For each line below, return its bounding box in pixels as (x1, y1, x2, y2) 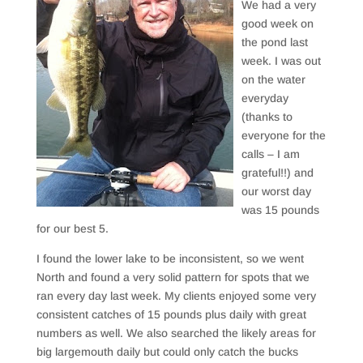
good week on (241, 17, 314, 30)
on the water (241, 73, 305, 86)
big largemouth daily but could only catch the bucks (36, 345, 298, 358)
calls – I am (241, 147, 300, 160)
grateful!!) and (241, 166, 314, 179)
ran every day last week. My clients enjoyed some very (36, 289, 316, 302)
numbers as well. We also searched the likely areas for (36, 327, 316, 340)
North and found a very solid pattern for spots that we (36, 271, 310, 284)
